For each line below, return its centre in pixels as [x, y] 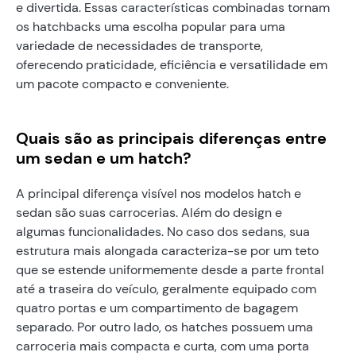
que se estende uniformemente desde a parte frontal [170, 269]
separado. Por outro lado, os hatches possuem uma [164, 327]
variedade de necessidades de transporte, [139, 45]
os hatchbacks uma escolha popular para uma [151, 26]
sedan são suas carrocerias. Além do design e [149, 212]
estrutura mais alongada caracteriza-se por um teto [167, 250]
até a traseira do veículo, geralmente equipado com [166, 288]
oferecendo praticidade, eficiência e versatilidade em [172, 64]
